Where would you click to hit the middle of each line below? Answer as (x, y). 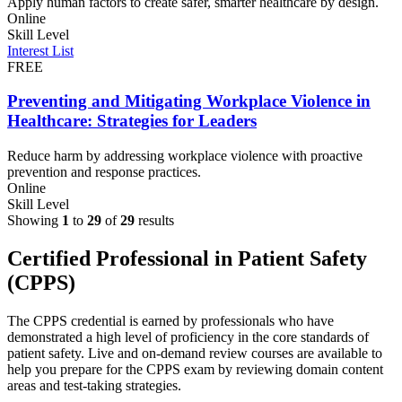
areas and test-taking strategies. (94, 385)
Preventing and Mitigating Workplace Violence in (189, 101)
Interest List (40, 50)
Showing (35, 221)
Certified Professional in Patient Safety (187, 259)
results (154, 221)
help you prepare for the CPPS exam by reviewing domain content (195, 369)
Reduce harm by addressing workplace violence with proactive (185, 156)
